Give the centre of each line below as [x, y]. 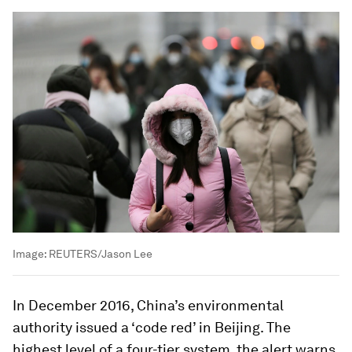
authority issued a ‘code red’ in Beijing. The [152, 327]
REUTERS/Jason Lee [101, 253]
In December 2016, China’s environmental [148, 305]
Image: [31, 253]
